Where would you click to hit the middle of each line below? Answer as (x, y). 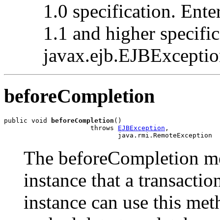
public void (27, 120)
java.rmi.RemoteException (108, 135)
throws (61, 128)
